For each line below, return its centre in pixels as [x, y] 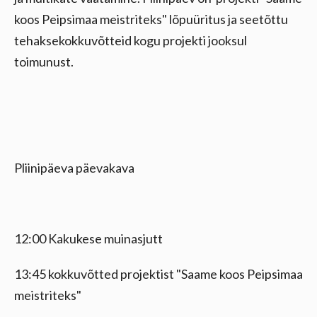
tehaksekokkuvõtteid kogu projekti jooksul [131, 40]
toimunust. [44, 62]
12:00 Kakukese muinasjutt [88, 238]
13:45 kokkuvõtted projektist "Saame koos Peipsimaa [158, 274]
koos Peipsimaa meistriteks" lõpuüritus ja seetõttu [151, 19]
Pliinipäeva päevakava [74, 168]
